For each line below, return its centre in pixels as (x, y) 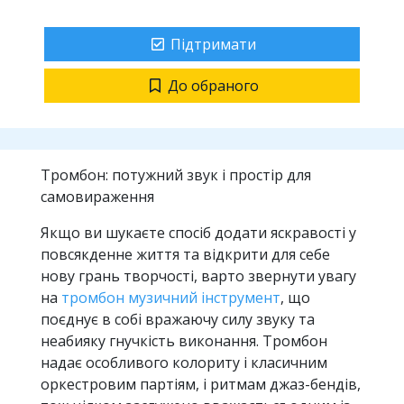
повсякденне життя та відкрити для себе (185, 254)
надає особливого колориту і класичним (184, 362)
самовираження (97, 196)
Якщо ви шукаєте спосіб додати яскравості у (198, 232)
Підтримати (213, 44)
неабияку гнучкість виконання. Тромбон (184, 340)
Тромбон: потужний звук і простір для (176, 174)
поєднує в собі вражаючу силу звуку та (178, 319)
